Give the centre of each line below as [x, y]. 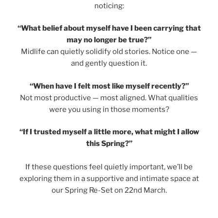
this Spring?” [109, 144]
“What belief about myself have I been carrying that [109, 28]
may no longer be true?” [109, 40]
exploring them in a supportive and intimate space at [109, 179]
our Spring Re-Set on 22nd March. [109, 191]
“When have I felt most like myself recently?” [109, 86]
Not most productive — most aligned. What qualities [109, 98]
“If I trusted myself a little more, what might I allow [109, 132]
